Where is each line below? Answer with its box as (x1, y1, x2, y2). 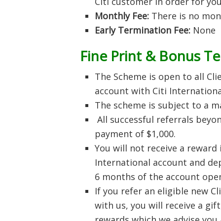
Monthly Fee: (95, 10, 151, 22)
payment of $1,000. (95, 128, 176, 140)
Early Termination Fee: (95, 24, 190, 36)
